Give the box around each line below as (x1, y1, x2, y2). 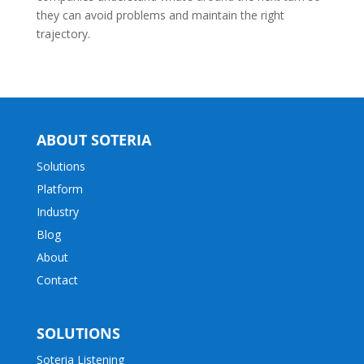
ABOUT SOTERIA (36, 130, 151, 150)
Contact (36, 272, 78, 288)
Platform (36, 181, 83, 197)
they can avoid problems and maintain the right (36, 7, 284, 24)
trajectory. (36, 26, 90, 42)
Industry (36, 204, 79, 220)
